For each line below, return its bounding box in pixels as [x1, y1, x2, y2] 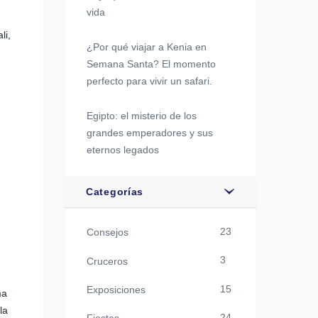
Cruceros [87, 255, 128, 267]
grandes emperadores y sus [87, 127, 213, 138]
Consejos [87, 226, 128, 238]
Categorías [86, 186, 143, 197]
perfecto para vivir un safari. [87, 75, 212, 87]
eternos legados [87, 144, 159, 155]
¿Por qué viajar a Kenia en [87, 41, 207, 53]
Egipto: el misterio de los [87, 110, 197, 121]
